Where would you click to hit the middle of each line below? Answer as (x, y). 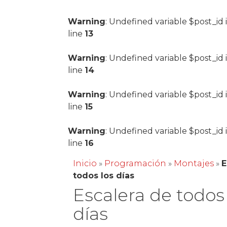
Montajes (194, 163)
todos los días (104, 176)
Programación (136, 163)
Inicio (85, 163)
